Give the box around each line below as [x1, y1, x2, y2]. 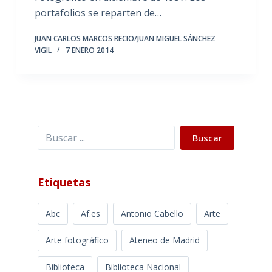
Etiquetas [37, 174, 90, 189]
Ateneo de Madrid [129, 234, 200, 246]
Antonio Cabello [120, 207, 183, 219]
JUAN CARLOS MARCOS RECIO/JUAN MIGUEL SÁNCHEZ [34, 33, 216, 44]
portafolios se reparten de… [34, 5, 161, 19]
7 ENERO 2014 [65, 44, 114, 55]
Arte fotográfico [45, 234, 109, 246]
